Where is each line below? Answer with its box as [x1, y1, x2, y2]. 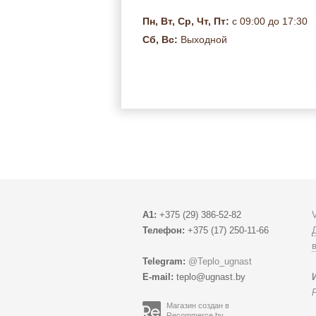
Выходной [178, 33, 227, 45]
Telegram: [142, 255, 186, 267]
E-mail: [142, 271, 174, 282]
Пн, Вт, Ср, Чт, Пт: [142, 15, 229, 27]
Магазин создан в [166, 300, 229, 310]
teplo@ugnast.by [176, 271, 245, 282]
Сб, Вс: [142, 33, 178, 45]
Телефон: [142, 224, 185, 236]
